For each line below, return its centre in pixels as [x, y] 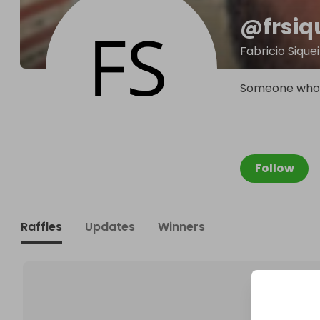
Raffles [41, 227]
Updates [110, 227]
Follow [274, 168]
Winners [181, 227]
